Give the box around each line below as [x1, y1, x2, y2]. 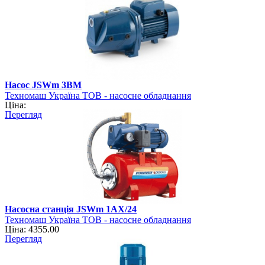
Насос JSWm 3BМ [5, 80, 82, 91]
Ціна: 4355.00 [5, 224, 59, 235]
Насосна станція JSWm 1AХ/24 [5, 204, 137, 215]
